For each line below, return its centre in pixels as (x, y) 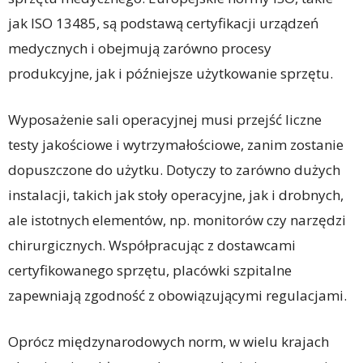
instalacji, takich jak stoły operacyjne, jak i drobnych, (176, 195)
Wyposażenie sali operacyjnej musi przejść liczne (165, 120)
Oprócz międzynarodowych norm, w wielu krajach (169, 342)
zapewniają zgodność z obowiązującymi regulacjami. (177, 296)
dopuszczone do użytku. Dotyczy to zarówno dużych (174, 170)
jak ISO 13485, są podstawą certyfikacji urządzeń (163, 23)
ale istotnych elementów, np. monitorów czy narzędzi (177, 220)
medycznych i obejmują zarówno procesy (140, 49)
